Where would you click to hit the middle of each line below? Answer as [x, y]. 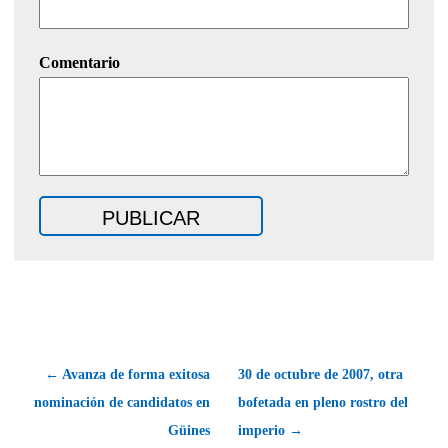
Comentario [79, 62]
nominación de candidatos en [122, 402]
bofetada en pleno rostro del [323, 402]
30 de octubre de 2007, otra [320, 374]
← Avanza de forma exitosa [127, 374]
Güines [189, 430]
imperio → [270, 430]
